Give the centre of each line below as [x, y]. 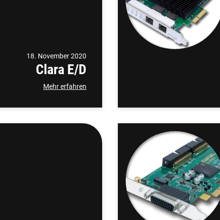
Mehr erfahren [65, 86]
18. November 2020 [56, 56]
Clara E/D [61, 69]
